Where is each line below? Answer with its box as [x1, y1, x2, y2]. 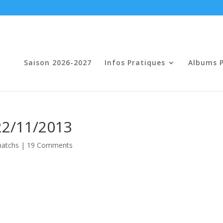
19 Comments [27, 140, 73, 150]
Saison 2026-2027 [23, 58, 92, 67]
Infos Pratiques [104, 58, 165, 67]
